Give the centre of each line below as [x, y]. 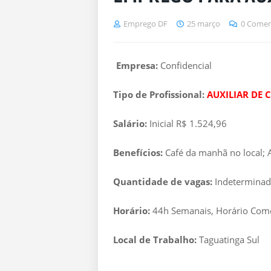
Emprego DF [145, 24]
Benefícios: [138, 152]
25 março [204, 24]
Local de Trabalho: [155, 240]
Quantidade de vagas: [164, 181]
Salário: [130, 123]
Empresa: [137, 65]
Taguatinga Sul [228, 240]
